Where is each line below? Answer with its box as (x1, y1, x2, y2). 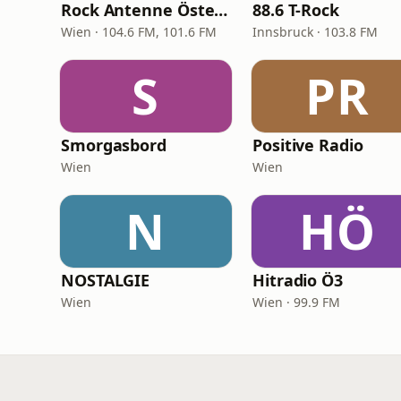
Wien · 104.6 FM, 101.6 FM (61, 23, 217, 40)
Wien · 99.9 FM (252, 294, 340, 311)
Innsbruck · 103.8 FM (252, 23, 378, 40)
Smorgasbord (61, 134, 167, 156)
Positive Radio (252, 134, 363, 156)
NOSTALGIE (61, 269, 150, 291)
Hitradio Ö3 (252, 269, 344, 291)
